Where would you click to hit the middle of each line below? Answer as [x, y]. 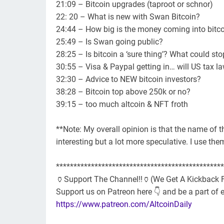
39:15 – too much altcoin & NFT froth [122, 104]
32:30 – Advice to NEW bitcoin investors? [128, 79]
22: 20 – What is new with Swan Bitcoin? [128, 17]
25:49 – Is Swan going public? [109, 42]
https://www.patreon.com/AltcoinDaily [124, 204]
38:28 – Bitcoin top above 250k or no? [123, 92]
